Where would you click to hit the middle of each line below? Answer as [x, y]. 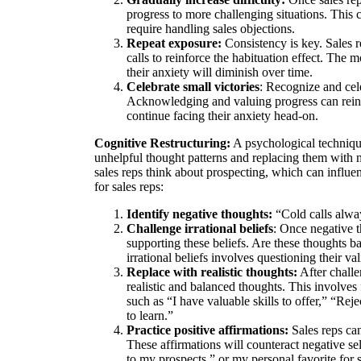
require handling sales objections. [211, 28]
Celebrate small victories [193, 86]
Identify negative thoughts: [201, 214]
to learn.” [150, 315]
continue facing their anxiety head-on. [222, 115]
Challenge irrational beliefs [200, 228]
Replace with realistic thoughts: [212, 272]
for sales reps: [129, 186]
